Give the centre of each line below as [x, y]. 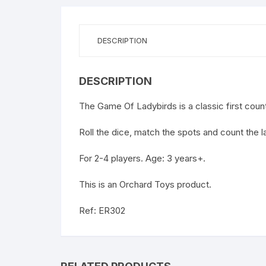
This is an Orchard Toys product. [145, 184]
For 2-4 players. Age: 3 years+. [142, 158]
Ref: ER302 [102, 210]
